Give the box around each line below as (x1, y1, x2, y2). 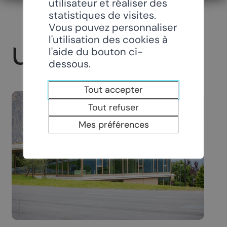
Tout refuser (88, 101, 139, 113)
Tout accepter (84, 84, 143, 96)
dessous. (49, 57, 91, 70)
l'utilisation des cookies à (49, 32, 168, 46)
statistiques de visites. (49, 8, 157, 22)
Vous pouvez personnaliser (49, 20, 177, 34)
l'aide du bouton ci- (49, 45, 143, 58)
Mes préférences (78, 119, 149, 131)
